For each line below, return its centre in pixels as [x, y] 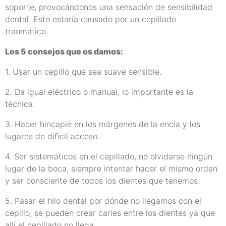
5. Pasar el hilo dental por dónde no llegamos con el [103, 201]
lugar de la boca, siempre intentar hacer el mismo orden [111, 169]
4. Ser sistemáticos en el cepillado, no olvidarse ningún [109, 157]
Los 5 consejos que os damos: [64, 52]
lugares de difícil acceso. [52, 136]
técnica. [20, 104]
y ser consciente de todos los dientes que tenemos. [102, 181]
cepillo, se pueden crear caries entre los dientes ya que [110, 213]
